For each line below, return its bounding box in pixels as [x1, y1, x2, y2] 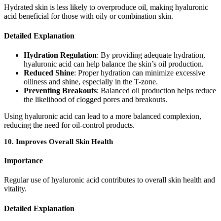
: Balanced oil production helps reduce [97, 86, 216, 95]
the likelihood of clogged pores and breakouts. [24, 95, 167, 104]
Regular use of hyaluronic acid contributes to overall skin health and [4, 176, 215, 184]
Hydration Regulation [24, 50, 97, 59]
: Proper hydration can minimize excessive [74, 68, 205, 77]
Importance [4, 156, 43, 165]
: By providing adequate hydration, [97, 50, 205, 59]
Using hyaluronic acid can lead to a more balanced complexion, [4, 111, 201, 120]
